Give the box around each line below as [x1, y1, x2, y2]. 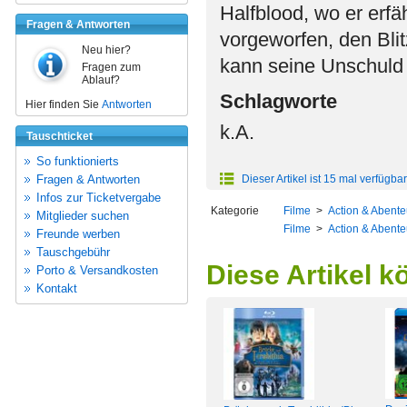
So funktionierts [36, 154, 119, 168]
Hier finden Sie [25, 98, 102, 111]
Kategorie [211, 204, 259, 217]
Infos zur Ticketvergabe [36, 191, 161, 204]
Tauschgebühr [36, 245, 110, 259]
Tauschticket [26, 130, 93, 143]
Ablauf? [82, 74, 120, 86]
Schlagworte [220, 90, 337, 113]
